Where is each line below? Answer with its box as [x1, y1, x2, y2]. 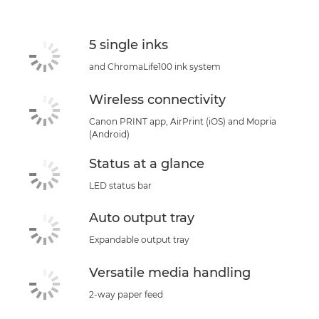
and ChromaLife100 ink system [89, 61, 221, 72]
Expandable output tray [89, 234, 189, 246]
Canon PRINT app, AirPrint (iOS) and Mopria [89, 115, 276, 127]
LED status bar [89, 179, 152, 191]
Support [14, 19, 52, 31]
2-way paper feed [89, 288, 163, 300]
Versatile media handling [89, 264, 251, 281]
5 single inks [89, 37, 168, 53]
